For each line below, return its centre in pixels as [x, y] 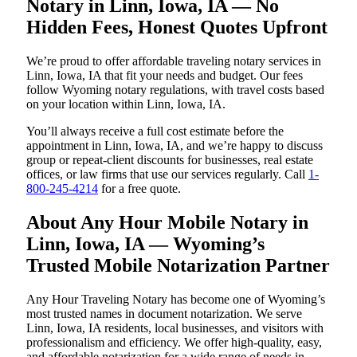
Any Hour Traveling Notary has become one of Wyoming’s [176, 299]
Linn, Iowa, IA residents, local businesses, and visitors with [175, 328]
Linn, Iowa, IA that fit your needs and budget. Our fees [165, 75]
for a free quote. [139, 188]
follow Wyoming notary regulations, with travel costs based [175, 90]
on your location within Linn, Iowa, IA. [126, 104]
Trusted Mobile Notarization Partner [178, 265]
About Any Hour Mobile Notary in [167, 222]
